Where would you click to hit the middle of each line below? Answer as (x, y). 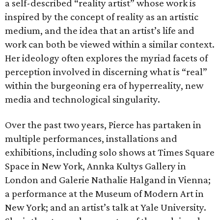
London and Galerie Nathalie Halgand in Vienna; (108, 180)
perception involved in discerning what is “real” (106, 72)
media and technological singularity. (82, 99)
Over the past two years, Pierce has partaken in (103, 125)
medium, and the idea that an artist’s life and (100, 30)
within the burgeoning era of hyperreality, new (104, 85)
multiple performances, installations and (91, 138)
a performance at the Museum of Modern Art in (104, 193)
